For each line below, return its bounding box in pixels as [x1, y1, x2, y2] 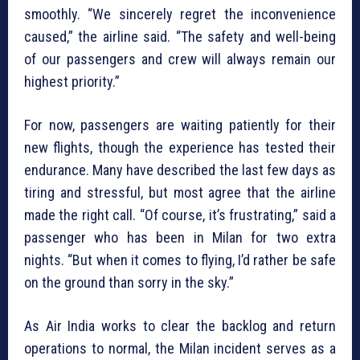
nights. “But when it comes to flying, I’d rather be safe [24, 252, 336, 269]
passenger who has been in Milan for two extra [24, 229, 336, 247]
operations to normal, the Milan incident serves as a [24, 340, 336, 358]
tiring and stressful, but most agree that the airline [24, 184, 336, 202]
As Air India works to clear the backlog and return [24, 317, 336, 335]
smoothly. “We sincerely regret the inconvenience [24, 6, 336, 23]
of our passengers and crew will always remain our [24, 51, 336, 68]
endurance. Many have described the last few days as [24, 162, 336, 179]
